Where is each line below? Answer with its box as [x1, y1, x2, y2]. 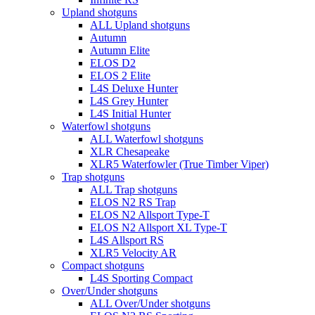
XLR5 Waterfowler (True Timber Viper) [90, 157, 269, 170]
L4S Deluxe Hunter [90, 82, 178, 94]
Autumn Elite [90, 44, 150, 56]
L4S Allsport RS [90, 233, 164, 246]
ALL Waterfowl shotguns [90, 132, 203, 145]
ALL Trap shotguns [90, 183, 177, 195]
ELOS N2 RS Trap [90, 195, 176, 208]
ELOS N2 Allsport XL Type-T [90, 221, 227, 233]
